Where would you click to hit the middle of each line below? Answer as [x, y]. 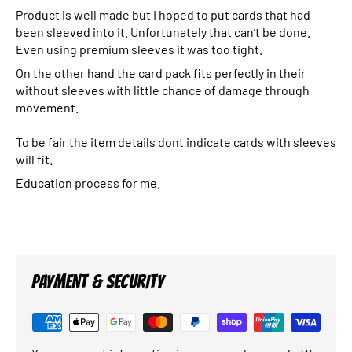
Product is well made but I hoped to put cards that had [163, 14]
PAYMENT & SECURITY [98, 281]
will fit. [34, 159]
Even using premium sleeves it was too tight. [139, 49]
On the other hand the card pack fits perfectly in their [161, 72]
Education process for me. [88, 182]
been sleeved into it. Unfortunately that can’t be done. [163, 31]
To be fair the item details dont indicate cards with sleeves [176, 141]
